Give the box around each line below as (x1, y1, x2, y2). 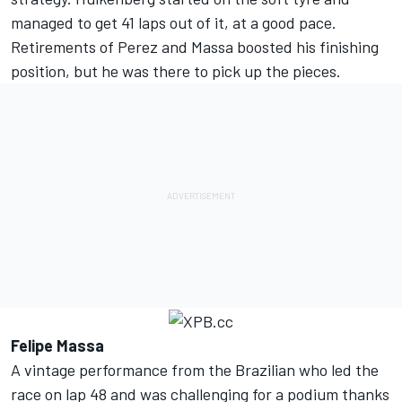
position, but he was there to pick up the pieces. (11, 60, 341, 81)
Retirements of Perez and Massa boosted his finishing (11, 36, 379, 57)
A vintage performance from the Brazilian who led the (11, 359, 379, 380)
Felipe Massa (11, 335, 104, 355)
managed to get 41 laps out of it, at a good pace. (11, 12, 336, 32)
